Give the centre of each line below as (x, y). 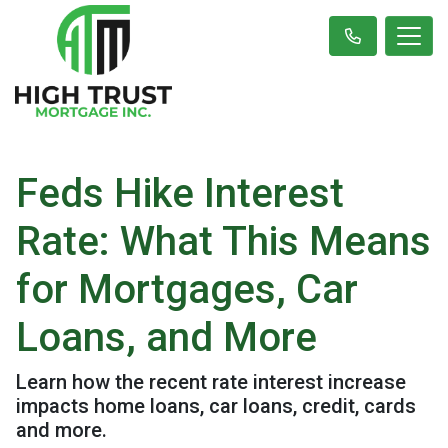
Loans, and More (166, 337)
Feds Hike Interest (180, 193)
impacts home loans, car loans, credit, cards (216, 405)
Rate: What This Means (223, 241)
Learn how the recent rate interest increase (211, 381)
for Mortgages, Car (187, 289)
